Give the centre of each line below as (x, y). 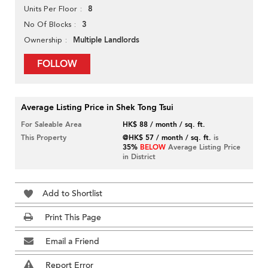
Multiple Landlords (106, 40)
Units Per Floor (51, 9)
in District (139, 157)
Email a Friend (72, 242)
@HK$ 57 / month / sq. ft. (167, 138)
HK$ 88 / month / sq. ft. (164, 125)
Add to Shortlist (72, 194)
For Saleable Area (51, 125)
